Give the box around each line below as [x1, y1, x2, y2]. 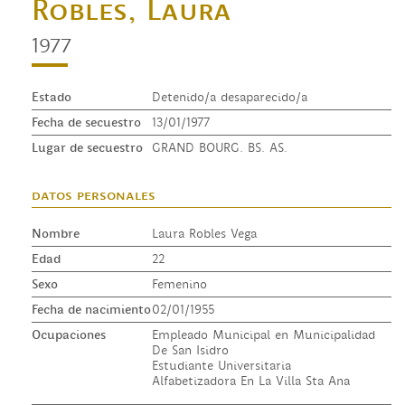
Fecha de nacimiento [32, 302, 151, 317]
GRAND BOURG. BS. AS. [151, 140, 287, 155]
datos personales [32, 187, 155, 204]
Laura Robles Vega [151, 226, 257, 241]
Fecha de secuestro [32, 115, 141, 130]
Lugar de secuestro [32, 140, 143, 155]
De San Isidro [151, 343, 229, 358]
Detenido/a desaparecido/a [151, 89, 307, 105]
